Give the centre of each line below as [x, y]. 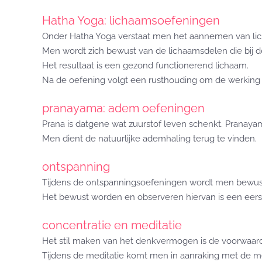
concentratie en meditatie [112, 225]
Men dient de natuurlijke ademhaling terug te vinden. [149, 139]
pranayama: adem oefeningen [123, 108]
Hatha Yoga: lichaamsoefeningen [131, 20]
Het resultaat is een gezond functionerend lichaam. [145, 65]
